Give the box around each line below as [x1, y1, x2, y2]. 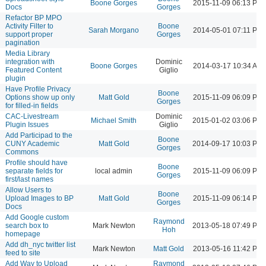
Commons [5, 147, 39, 156]
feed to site [5, 248, 40, 257]
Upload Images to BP [5, 194, 74, 202]
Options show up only [5, 93, 75, 102]
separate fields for [5, 166, 63, 175]
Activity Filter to [5, 21, 53, 30]
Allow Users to [5, 185, 52, 194]
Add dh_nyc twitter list [5, 240, 75, 249]
